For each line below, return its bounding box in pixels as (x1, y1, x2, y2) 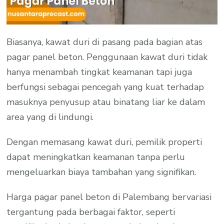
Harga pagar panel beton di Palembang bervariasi (6, 190, 212, 203)
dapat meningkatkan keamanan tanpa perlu (6, 150, 185, 163)
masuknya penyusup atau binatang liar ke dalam (6, 95, 205, 108)
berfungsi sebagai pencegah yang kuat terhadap (6, 80, 204, 93)
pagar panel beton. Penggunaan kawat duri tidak (6, 50, 208, 63)
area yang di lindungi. (6, 110, 94, 123)
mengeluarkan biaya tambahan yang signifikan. (6, 165, 196, 178)
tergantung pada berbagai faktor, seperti (6, 205, 175, 218)
